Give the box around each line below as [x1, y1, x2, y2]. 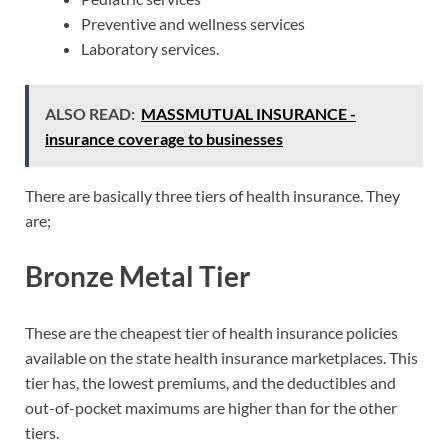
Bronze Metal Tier [25, 259, 250, 294]
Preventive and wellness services [81, 14, 305, 34]
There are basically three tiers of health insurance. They [25, 186, 400, 206]
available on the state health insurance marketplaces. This [25, 347, 418, 367]
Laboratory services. [81, 39, 219, 59]
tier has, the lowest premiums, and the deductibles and [25, 372, 396, 392]
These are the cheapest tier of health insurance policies [25, 322, 398, 342]
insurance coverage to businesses [45, 129, 283, 149]
